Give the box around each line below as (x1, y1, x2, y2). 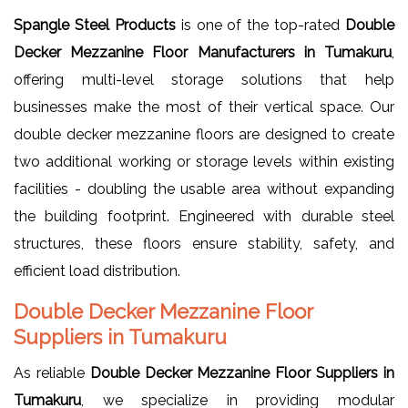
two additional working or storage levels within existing (14, 153, 394, 171)
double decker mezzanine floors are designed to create (14, 126, 394, 144)
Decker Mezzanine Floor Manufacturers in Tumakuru (14, 44, 392, 62)
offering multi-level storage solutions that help (14, 71, 394, 89)
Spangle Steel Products (14, 16, 176, 35)
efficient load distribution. (14, 262, 180, 280)
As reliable (14, 364, 90, 382)
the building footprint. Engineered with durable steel (14, 208, 394, 226)
